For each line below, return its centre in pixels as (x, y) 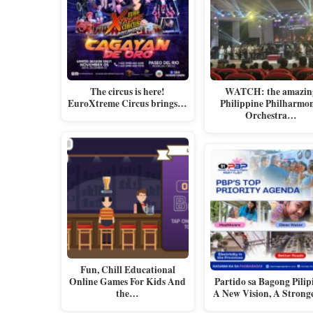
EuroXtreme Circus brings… (128, 104)
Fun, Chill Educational (128, 270)
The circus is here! (128, 92)
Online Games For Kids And (128, 282)
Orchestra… (271, 116)
